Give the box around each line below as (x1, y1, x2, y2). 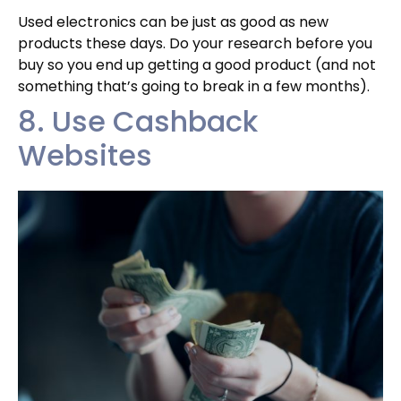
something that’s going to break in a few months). (18, 75, 370, 97)
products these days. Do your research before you (18, 32, 372, 54)
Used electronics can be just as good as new (18, 11, 328, 32)
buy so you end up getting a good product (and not (18, 54, 376, 75)
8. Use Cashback (18, 100, 258, 141)
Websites (18, 134, 152, 175)
